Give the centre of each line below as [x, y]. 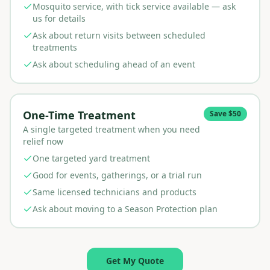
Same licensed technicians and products [115, 192]
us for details [59, 18]
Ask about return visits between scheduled [119, 35]
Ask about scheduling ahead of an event [114, 64]
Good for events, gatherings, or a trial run [117, 175]
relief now [43, 141]
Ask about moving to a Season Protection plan [125, 209]
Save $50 [225, 114]
